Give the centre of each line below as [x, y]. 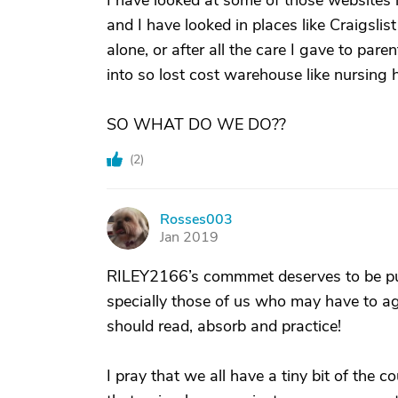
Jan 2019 [189, 237]
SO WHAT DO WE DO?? [196, 124]
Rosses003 [196, 219]
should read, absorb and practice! [224, 326]
